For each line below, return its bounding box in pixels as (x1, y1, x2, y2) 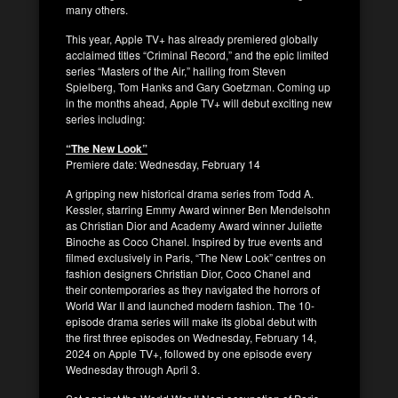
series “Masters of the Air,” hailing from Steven (66, 62, 286, 78)
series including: (66, 110, 145, 126)
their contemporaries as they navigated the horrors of (66, 281, 320, 297)
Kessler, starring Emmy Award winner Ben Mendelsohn (66, 201, 330, 217)
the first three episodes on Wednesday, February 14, (66, 329, 316, 345)
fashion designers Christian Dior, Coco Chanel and (66, 265, 311, 281)
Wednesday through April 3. (66, 361, 200, 377)
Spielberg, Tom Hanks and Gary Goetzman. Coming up (66, 78, 330, 94)
